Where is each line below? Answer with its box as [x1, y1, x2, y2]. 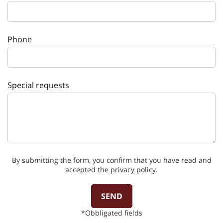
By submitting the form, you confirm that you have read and [11, 155, 212, 165]
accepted [65, 164, 98, 174]
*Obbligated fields [81, 208, 142, 218]
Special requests [7, 79, 69, 91]
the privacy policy [98, 164, 156, 174]
